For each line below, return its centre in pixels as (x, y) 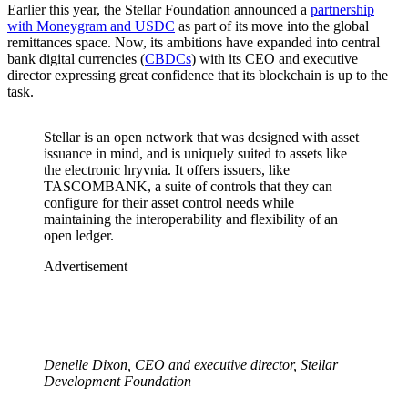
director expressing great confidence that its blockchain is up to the (198, 76)
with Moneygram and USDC (91, 26)
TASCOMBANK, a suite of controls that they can (188, 187)
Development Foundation (117, 382)
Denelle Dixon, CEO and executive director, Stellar (191, 365)
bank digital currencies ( (76, 59)
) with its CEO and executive (275, 59)
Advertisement (86, 267)
